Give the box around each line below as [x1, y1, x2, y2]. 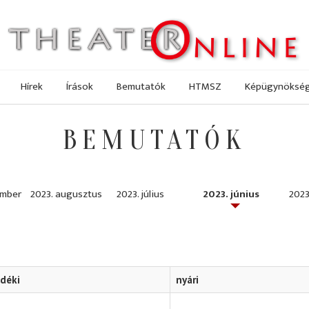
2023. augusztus [30, 186, 102, 203]
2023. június [203, 186, 259, 203]
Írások [66, 77, 93, 95]
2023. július [117, 186, 164, 203]
